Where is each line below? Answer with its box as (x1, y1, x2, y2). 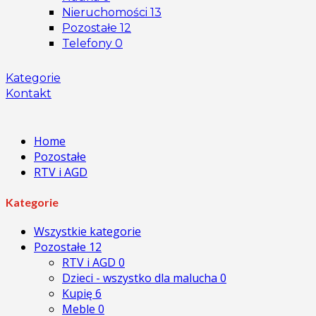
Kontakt (6, 87, 51, 101)
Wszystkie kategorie (34, 223, 141, 239)
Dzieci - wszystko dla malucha (62, 269, 220, 286)
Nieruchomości (62, 5, 150, 19)
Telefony (62, 36, 115, 50)
